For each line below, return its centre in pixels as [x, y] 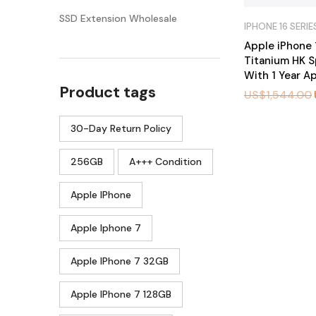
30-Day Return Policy [121, 128]
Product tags [108, 92]
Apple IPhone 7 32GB [120, 261]
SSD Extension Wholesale [118, 18]
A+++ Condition [165, 161]
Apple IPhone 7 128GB [121, 294]
